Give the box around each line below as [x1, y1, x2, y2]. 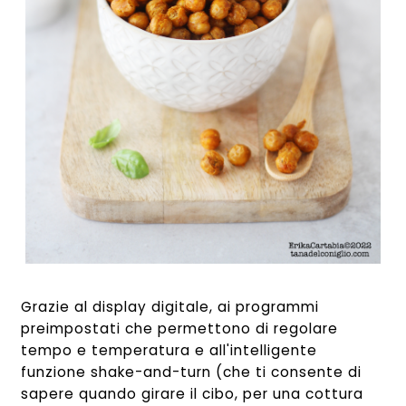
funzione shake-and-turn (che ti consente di [21, 362, 362, 382]
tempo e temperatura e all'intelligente [21, 341, 318, 361]
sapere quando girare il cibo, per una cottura [21, 384, 364, 404]
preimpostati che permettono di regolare [21, 319, 339, 339]
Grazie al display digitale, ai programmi [21, 297, 320, 317]
